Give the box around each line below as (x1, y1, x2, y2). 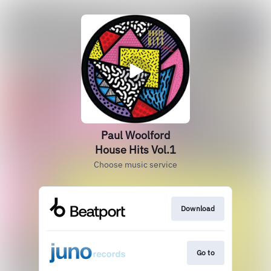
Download (180, 204, 215, 213)
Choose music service (94, 159, 177, 170)
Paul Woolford (101, 128, 170, 142)
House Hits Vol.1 (95, 143, 176, 157)
